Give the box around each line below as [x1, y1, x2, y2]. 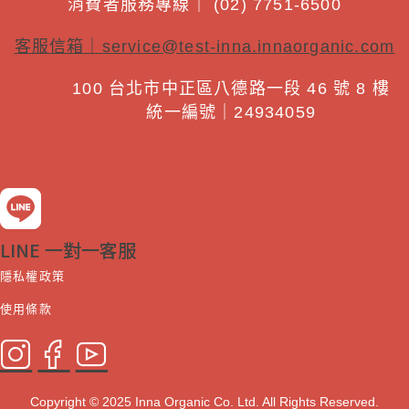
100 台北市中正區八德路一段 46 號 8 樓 [72, 79, 391, 99]
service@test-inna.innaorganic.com [101, 37, 395, 57]
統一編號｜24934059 [146, 103, 316, 122]
